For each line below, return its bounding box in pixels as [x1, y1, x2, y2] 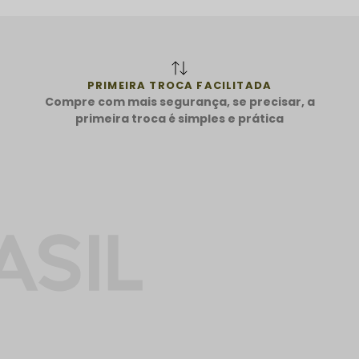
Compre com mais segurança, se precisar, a [44, 93, 315, 110]
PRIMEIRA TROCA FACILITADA [87, 77, 272, 93]
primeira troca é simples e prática [75, 110, 284, 127]
